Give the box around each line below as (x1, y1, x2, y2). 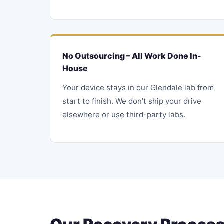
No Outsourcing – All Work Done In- (62, 51, 201, 61)
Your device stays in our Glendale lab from (62, 83, 214, 92)
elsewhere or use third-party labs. (62, 110, 185, 119)
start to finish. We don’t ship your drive (62, 96, 201, 106)
